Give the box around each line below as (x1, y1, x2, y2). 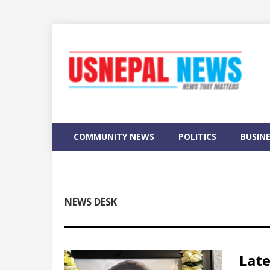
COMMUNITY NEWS (74, 131, 154, 142)
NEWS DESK (64, 195, 117, 209)
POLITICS (178, 131, 216, 142)
